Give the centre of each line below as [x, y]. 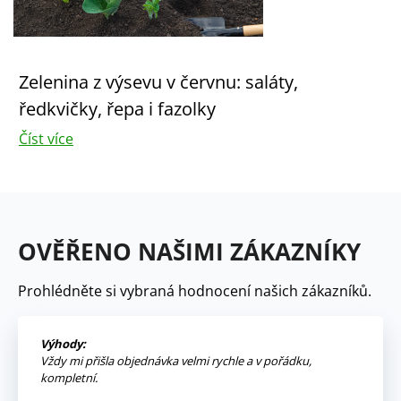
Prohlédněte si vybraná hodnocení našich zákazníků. [195, 291]
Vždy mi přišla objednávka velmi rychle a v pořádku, [176, 361]
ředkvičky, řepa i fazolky [117, 109]
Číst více [46, 139]
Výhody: [63, 344]
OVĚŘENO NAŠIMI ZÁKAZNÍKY [189, 252]
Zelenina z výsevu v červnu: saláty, [158, 82]
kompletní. [69, 378]
